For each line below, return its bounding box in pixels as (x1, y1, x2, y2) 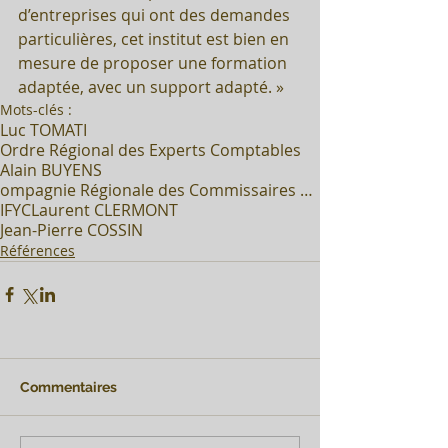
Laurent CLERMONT (31, 198, 178, 221)
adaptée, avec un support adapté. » (18, 75, 284, 98)
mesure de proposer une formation (18, 51, 291, 74)
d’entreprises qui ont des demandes (18, 3, 294, 26)
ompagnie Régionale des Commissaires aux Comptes (300, 178, 313, 201)
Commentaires (20, 378, 117, 395)
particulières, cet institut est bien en (18, 27, 293, 50)
